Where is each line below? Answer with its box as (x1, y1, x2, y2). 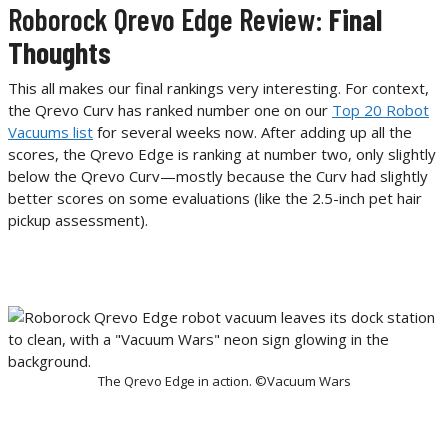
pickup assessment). (8, 209, 148, 230)
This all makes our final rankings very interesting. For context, (8, 77, 429, 98)
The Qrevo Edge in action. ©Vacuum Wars (97, 371, 351, 390)
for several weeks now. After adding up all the (93, 121, 412, 142)
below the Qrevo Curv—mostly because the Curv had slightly (8, 165, 428, 186)
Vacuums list (8, 121, 93, 142)
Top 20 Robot (332, 99, 429, 120)
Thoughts (8, 33, 111, 70)
